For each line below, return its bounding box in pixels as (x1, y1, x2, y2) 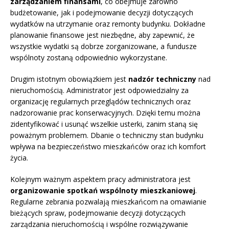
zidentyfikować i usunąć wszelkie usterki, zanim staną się (10, 119, 198, 129)
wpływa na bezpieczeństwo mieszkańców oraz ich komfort (10, 142, 206, 152)
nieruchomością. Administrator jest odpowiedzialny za (10, 85, 189, 96)
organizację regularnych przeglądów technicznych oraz (10, 97, 191, 107)
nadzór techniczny (128, 74, 196, 84)
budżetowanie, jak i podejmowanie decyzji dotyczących (10, 8, 193, 18)
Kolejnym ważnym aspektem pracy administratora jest (10, 174, 191, 185)
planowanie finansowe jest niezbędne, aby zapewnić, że (10, 30, 195, 40)
